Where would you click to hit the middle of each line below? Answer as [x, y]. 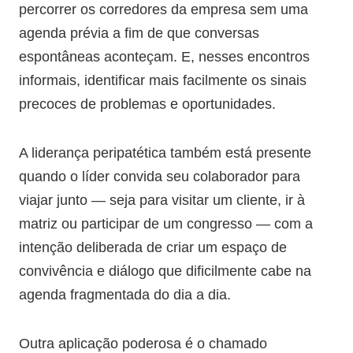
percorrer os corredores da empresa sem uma [163, 9]
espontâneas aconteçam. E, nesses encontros [164, 57]
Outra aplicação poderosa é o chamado [143, 344]
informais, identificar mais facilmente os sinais [163, 80]
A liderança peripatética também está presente [165, 153]
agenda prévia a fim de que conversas [139, 33]
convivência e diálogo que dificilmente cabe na [165, 271]
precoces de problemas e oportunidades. [147, 104]
